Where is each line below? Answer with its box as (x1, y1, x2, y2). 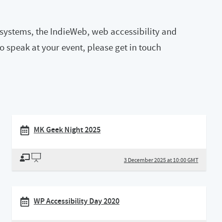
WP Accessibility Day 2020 (33, 196, 119, 206)
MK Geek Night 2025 (33, 124, 101, 135)
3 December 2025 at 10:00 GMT (123, 156, 198, 164)
